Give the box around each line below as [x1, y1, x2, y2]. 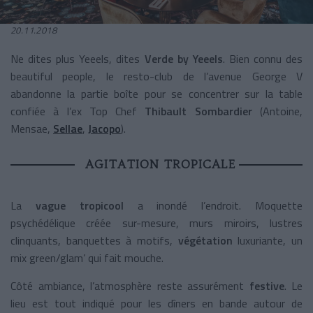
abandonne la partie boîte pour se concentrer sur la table [10, 85, 303, 102]
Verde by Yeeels [144, 50, 223, 67]
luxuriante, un [238, 231, 303, 249]
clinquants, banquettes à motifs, [10, 231, 178, 249]
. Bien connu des [222, 50, 303, 67]
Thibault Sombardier [145, 102, 252, 119]
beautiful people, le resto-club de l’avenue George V [10, 67, 303, 85]
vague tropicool [35, 196, 138, 214]
